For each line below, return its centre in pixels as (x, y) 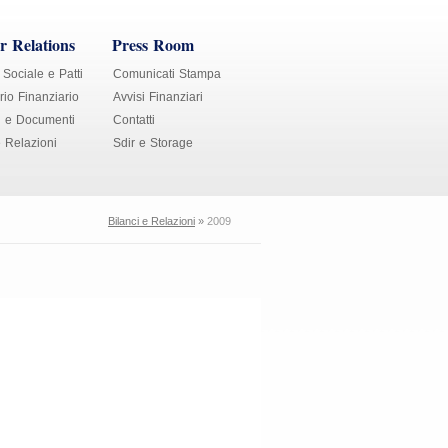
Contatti (134, 120)
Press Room (153, 44)
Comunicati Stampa (167, 74)
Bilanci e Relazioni (151, 221)
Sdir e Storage (153, 143)
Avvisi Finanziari (158, 97)
